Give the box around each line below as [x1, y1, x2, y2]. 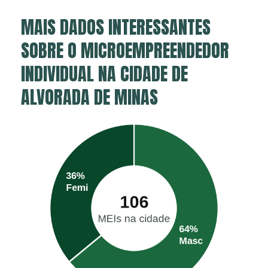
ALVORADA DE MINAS [21, 83, 158, 111]
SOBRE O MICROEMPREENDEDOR [21, 36, 229, 64]
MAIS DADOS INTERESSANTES [21, 13, 211, 41]
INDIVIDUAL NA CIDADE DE [21, 60, 188, 87]
